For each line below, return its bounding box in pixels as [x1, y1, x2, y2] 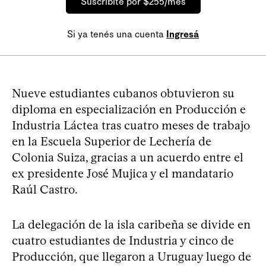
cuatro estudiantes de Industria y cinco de [12, 233, 234, 248]
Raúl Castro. [12, 182, 78, 197]
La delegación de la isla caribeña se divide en [12, 217, 251, 232]
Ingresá [166, 28, 199, 40]
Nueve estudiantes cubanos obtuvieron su [12, 85, 235, 100]
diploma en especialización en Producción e [12, 102, 246, 116]
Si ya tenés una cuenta [67, 28, 166, 40]
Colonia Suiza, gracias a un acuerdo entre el [12, 150, 243, 164]
